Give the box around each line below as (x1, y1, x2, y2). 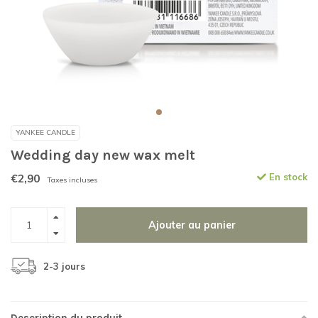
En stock (266, 171, 307, 182)
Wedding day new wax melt (11, 147, 195, 163)
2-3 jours (43, 261, 85, 272)
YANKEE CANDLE (16, 128, 75, 137)
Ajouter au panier (148, 219, 236, 231)
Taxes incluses (47, 175, 97, 185)
